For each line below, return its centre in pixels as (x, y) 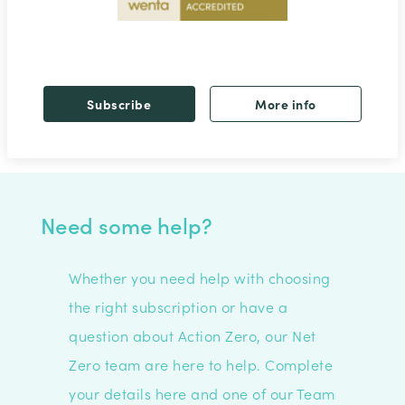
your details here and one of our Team (202, 393)
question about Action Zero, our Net (193, 335)
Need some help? (127, 224)
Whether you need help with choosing (200, 277)
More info (286, 104)
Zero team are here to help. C (172, 364)
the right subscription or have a (179, 306)
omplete (304, 364)
